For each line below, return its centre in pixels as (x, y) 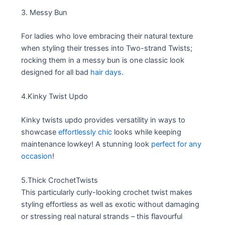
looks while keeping (147, 132)
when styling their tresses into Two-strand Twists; (107, 48)
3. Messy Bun (44, 13)
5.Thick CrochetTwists (60, 180)
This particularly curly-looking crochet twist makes (107, 192)
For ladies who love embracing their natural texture (107, 36)
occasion (37, 156)
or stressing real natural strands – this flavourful (102, 216)
